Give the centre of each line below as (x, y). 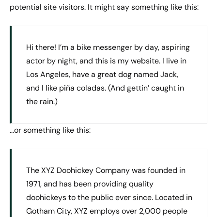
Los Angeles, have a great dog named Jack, (102, 74)
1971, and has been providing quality (90, 184)
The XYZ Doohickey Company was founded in (106, 170)
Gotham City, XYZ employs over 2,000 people (107, 211)
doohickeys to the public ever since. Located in (109, 197)
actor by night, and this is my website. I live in (106, 61)
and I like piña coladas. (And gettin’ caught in (105, 88)
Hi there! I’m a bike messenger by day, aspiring (108, 47)
